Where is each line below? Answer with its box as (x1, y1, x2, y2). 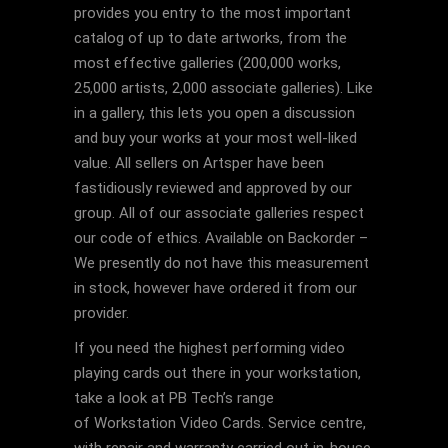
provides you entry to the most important (74, 4, 351, 22)
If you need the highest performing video (74, 339, 345, 357)
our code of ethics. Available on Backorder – (74, 229, 368, 247)
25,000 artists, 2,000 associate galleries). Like (74, 79, 373, 97)
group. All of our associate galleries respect (74, 204, 364, 222)
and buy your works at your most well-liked (74, 129, 357, 147)
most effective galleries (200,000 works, (74, 54, 341, 72)
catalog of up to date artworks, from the (74, 29, 347, 47)
